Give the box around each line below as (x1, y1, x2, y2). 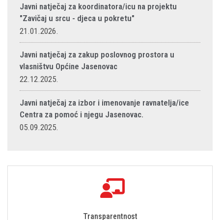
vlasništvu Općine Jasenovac (20, 61, 117, 71)
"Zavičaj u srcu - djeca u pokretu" (20, 13, 135, 23)
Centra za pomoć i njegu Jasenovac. (20, 110, 143, 119)
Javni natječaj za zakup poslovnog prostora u (20, 50, 174, 59)
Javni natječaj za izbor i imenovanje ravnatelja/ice (20, 98, 189, 108)
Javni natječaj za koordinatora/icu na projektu (20, 1, 177, 11)
